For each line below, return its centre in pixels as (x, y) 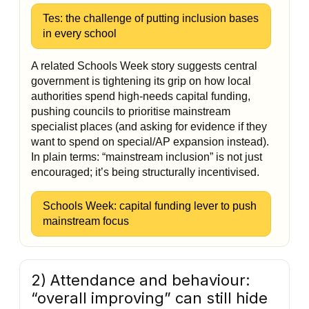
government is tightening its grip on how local (141, 81)
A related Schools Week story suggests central (144, 66)
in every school (80, 33)
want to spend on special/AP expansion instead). (150, 142)
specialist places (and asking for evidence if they (149, 127)
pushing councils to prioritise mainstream (131, 111)
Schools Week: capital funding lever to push (150, 206)
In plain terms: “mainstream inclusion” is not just (147, 157)
